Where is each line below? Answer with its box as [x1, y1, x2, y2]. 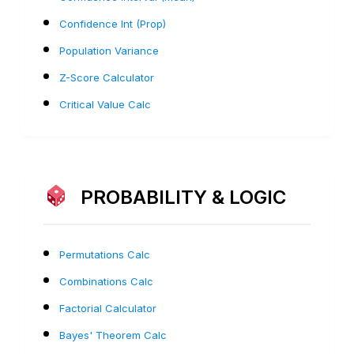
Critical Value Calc [59, 97, 151, 111]
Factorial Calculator [59, 301, 156, 314]
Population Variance [59, 43, 159, 57]
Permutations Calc [59, 247, 150, 261]
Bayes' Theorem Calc [59, 328, 167, 341]
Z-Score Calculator [59, 70, 154, 84]
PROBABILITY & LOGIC [80, 186, 286, 209]
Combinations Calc [59, 274, 153, 288]
